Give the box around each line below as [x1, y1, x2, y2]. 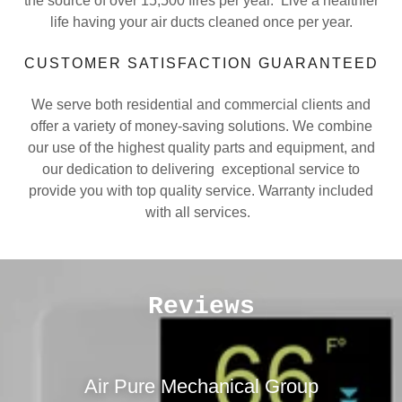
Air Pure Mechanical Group [83, 375, 319, 398]
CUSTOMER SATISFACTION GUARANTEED [23, 56, 379, 71]
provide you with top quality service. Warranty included [29, 183, 373, 198]
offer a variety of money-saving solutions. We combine [30, 118, 372, 134]
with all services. [144, 205, 258, 220]
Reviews [147, 293, 255, 320]
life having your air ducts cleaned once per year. [49, 14, 353, 30]
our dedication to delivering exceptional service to [42, 162, 360, 177]
